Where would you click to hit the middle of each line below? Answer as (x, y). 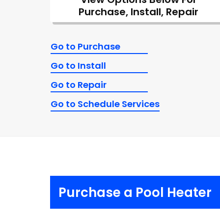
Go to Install (78, 66)
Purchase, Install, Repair (138, 12)
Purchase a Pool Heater (135, 192)
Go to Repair (79, 85)
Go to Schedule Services (105, 104)
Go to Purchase (85, 46)
